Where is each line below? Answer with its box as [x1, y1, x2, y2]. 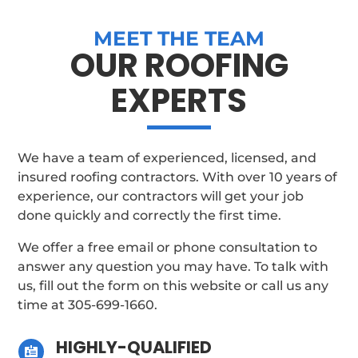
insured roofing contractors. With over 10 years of [18, 169, 338, 185]
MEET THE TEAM [93, 26, 265, 50]
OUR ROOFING [70, 42, 288, 88]
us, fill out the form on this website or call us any [18, 277, 329, 293]
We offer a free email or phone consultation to [18, 239, 318, 255]
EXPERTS [111, 78, 247, 123]
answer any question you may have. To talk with [18, 258, 329, 274]
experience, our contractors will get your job [18, 188, 304, 204]
